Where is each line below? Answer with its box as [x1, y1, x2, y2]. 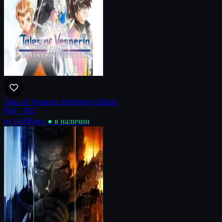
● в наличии [48, 116, 90, 125]
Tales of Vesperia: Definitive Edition [4, 97, 117, 106]
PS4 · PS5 [4, 106, 36, 115]
